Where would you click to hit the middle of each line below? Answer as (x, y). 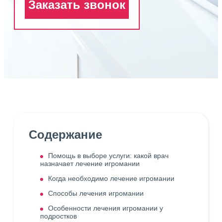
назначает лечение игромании (90, 164)
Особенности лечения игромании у (106, 208)
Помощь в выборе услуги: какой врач (108, 156)
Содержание (65, 135)
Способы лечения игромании (96, 193)
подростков (58, 216)
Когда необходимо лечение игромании (111, 178)
